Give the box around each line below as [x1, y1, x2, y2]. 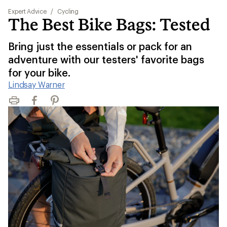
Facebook [28, 100, 65, 110]
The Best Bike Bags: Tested [8, 15, 210, 34]
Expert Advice [8, 8, 47, 15]
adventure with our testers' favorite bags [8, 53, 204, 65]
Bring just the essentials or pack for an [8, 40, 192, 52]
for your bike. [8, 66, 70, 79]
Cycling [57, 8, 79, 15]
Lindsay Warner [8, 80, 65, 89]
